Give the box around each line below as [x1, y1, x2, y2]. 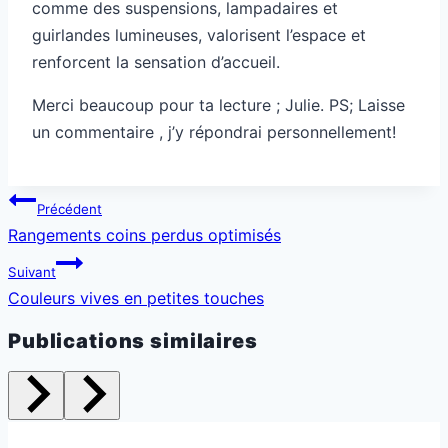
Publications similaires [8, 329, 258, 354]
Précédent [37, 200, 102, 217]
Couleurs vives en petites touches [8, 287, 264, 308]
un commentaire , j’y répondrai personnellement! [32, 121, 396, 142]
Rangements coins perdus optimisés [8, 224, 281, 245]
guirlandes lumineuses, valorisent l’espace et [32, 24, 366, 45]
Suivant [8, 263, 56, 280]
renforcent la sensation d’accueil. [32, 51, 280, 72]
